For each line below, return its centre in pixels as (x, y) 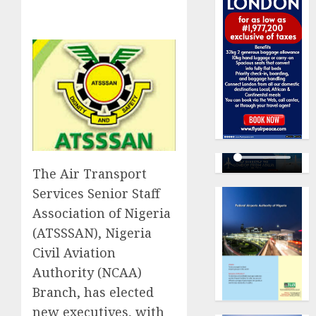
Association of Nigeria (102, 213)
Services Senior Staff (96, 193)
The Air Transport (90, 173)
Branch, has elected (93, 292)
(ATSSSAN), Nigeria (92, 232)
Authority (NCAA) (87, 272)
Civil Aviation (74, 252)
